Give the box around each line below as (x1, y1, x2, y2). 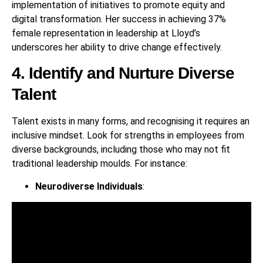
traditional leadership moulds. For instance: (12, 158, 187, 170)
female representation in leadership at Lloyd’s (12, 27, 200, 39)
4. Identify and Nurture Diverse (12, 64, 234, 83)
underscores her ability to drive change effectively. (12, 41, 222, 53)
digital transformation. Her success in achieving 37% (12, 13, 226, 25)
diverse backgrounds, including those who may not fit (12, 144, 230, 156)
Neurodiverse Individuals (35, 180, 143, 192)
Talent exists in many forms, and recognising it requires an (12, 116, 249, 127)
